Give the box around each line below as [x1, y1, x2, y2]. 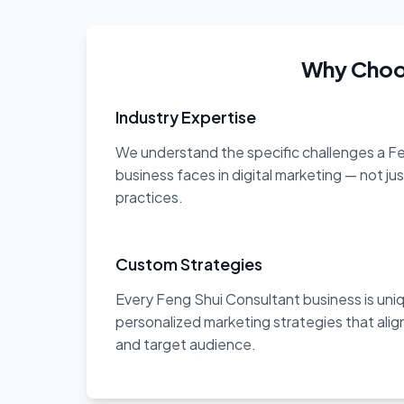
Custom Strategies [115, 253, 262, 274]
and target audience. [115, 335, 256, 353]
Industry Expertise [115, 106, 256, 127]
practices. [115, 188, 183, 207]
